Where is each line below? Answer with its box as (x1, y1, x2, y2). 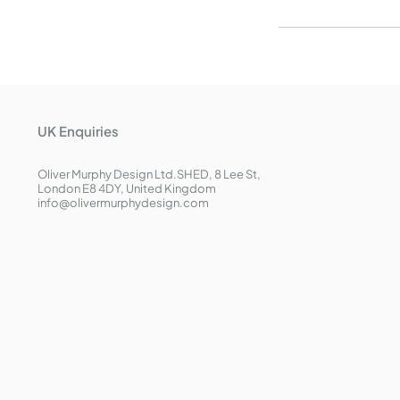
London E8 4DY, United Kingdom (37, 181, 216, 196)
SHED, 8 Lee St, (177, 167, 261, 181)
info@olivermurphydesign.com (37, 196, 209, 210)
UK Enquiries (37, 122, 119, 139)
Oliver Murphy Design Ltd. (37, 167, 177, 181)
